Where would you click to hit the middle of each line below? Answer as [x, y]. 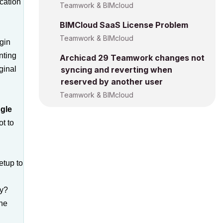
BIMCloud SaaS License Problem [124, 25]
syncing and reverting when [116, 70]
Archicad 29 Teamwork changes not [132, 58]
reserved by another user [112, 82]
